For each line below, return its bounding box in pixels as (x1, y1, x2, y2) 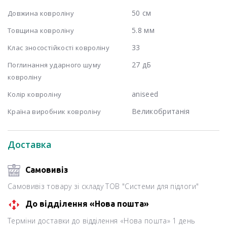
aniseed (131, 89, 159, 99)
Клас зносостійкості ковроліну (8, 43, 110, 52)
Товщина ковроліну (8, 25, 74, 35)
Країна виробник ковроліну (8, 106, 101, 116)
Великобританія (131, 106, 190, 116)
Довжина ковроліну (8, 8, 74, 18)
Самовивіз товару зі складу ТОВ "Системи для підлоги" (8, 181, 199, 192)
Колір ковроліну (8, 89, 62, 99)
